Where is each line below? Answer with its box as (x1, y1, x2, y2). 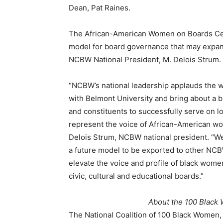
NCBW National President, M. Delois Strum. (69, 55, 221, 65)
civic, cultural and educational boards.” (69, 171, 204, 181)
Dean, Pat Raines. (69, 3, 130, 13)
